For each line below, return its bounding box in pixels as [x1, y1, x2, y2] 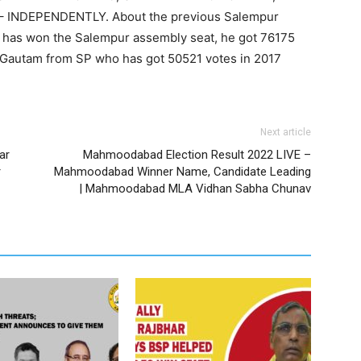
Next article [260, 127, 311, 139]
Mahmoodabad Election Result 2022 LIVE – [83, 147, 311, 163]
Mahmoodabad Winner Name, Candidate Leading [54, 164, 311, 180]
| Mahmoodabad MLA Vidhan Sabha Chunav [79, 181, 311, 197]
